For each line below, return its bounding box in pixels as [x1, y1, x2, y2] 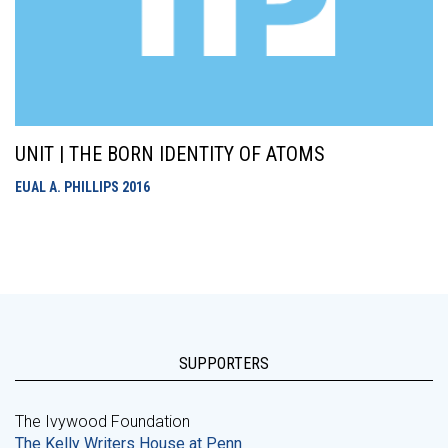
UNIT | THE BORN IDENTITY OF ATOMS [15, 142, 325, 166]
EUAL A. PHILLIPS [15, 179, 122, 195]
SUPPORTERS [179, 354, 269, 373]
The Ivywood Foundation [15, 412, 190, 431]
